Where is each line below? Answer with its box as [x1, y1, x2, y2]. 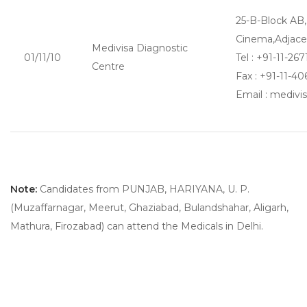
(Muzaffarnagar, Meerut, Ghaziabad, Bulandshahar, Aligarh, [10, 201, 288, 214]
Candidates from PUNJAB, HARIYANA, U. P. [37, 183, 249, 195]
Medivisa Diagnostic [92, 42, 188, 54]
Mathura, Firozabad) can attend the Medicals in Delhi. [10, 220, 263, 232]
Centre [92, 60, 125, 73]
